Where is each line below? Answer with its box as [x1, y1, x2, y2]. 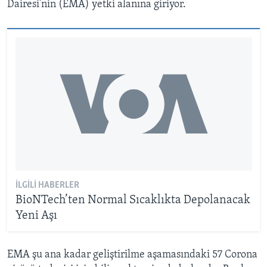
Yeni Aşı [15, 209, 57, 222]
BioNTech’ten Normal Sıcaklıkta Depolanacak [15, 194, 250, 206]
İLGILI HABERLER [15, 180, 79, 190]
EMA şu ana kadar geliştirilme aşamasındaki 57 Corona [7, 249, 257, 261]
